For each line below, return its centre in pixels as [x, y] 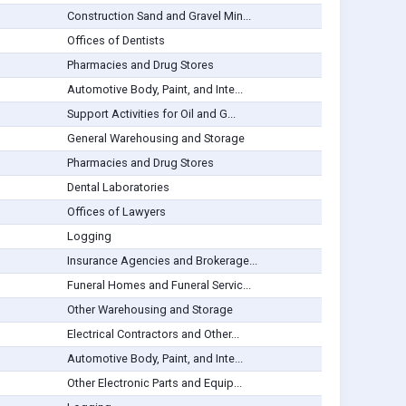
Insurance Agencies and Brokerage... [162, 261]
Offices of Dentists [116, 41]
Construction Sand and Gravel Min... [159, 16]
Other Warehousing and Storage [150, 310]
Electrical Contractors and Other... [153, 334]
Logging [89, 237]
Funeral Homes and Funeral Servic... [159, 285]
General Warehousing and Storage [155, 139]
